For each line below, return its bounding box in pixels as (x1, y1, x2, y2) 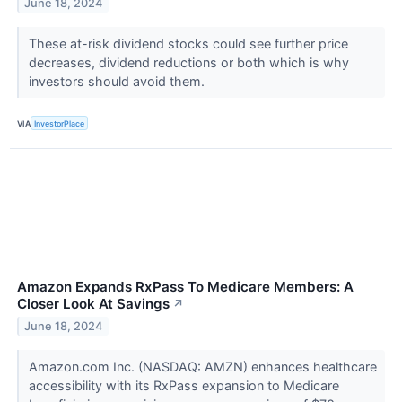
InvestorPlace (34, 118, 85, 128)
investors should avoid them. (28, 74, 208, 89)
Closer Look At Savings (17, 295, 170, 313)
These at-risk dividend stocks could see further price (28, 36, 348, 51)
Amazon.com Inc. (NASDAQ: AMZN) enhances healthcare (28, 359, 377, 375)
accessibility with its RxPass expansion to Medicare (28, 378, 339, 394)
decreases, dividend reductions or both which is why (28, 55, 349, 70)
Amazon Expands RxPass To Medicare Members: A (17, 278, 354, 296)
